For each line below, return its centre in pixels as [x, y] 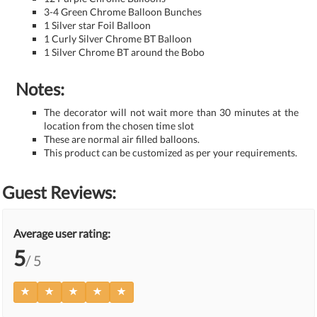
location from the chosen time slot [119, 125]
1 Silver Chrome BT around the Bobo [125, 52]
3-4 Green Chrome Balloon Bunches [123, 11]
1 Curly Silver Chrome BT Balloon [118, 38]
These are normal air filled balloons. [122, 139]
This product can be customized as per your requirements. [171, 152]
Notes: [40, 88]
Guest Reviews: [59, 192]
